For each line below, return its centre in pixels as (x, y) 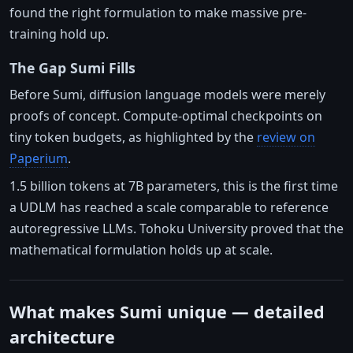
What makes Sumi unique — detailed (167, 311)
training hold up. (59, 33)
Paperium (39, 158)
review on (286, 137)
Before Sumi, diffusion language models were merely (167, 94)
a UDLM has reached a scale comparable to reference (169, 207)
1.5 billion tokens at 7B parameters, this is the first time (174, 186)
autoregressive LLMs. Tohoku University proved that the (176, 228)
